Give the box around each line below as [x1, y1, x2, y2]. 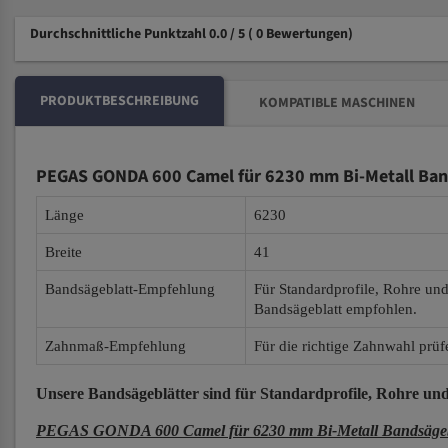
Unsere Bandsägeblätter [36, 385, 199, 402]
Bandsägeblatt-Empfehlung [45, 281, 215, 297]
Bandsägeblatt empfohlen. [254, 301, 417, 317]
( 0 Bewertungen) [248, 24, 353, 44]
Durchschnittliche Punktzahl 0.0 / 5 [30, 24, 248, 44]
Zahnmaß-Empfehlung [45, 338, 186, 354]
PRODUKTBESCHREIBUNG [40, 91, 199, 111]
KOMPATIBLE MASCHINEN [259, 93, 415, 113]
